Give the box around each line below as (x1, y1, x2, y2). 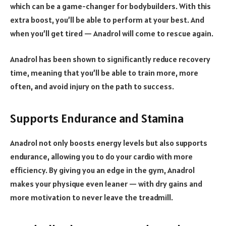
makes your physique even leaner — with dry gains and (10, 179, 202, 189)
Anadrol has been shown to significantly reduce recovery (10, 54, 210, 65)
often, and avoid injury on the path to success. (10, 81, 174, 92)
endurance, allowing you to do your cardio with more (10, 151, 193, 162)
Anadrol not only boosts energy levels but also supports (10, 138, 207, 148)
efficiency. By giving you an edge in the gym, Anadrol (10, 165, 195, 176)
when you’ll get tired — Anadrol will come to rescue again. (10, 28, 215, 38)
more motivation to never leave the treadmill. (10, 192, 173, 203)
